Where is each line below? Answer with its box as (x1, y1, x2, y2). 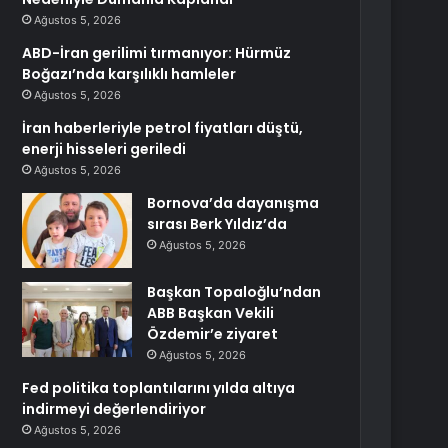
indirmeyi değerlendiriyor (22, 399, 207, 419)
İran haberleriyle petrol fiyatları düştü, (22, 118, 304, 138)
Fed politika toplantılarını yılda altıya (22, 378, 296, 398)
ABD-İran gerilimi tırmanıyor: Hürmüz (22, 43, 292, 63)
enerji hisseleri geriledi (22, 139, 187, 159)
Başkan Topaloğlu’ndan (147, 282, 322, 302)
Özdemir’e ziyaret (147, 324, 279, 344)
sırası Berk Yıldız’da (147, 214, 288, 234)
